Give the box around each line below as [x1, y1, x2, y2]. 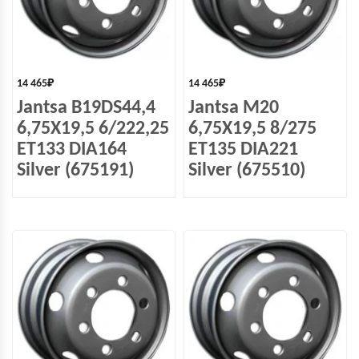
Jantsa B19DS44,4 [17, 99, 155, 118]
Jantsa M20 [188, 99, 279, 118]
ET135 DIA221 [188, 140, 298, 159]
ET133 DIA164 [17, 140, 127, 159]
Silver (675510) [188, 161, 305, 180]
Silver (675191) [17, 161, 134, 180]
